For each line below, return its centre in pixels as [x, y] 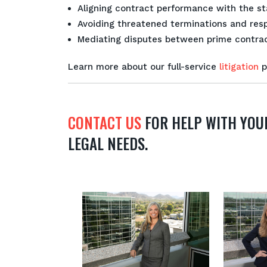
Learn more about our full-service [144, 67]
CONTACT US [105, 122]
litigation [240, 67]
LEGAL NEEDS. [108, 143]
